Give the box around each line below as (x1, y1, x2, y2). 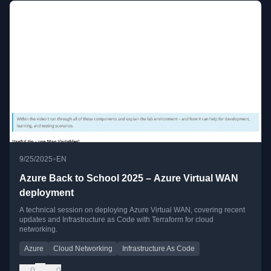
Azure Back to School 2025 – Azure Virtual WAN (19, 173, 238, 184)
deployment (19, 188, 74, 198)
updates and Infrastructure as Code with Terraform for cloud (19, 215, 214, 224)
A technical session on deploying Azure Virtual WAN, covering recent (19, 206, 245, 215)
